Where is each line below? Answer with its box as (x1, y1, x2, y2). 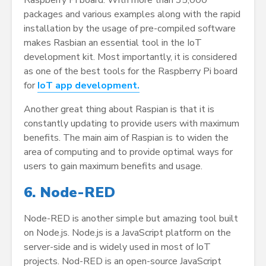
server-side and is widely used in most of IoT (24, 240, 211, 254)
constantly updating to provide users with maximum (24, 117, 239, 131)
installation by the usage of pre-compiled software (24, 22, 236, 36)
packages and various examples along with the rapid (24, 8, 240, 21)
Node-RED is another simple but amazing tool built (24, 212, 238, 226)
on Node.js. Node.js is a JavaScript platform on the (24, 226, 231, 240)
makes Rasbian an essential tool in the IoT (24, 36, 202, 50)
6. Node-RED (24, 183, 115, 202)
